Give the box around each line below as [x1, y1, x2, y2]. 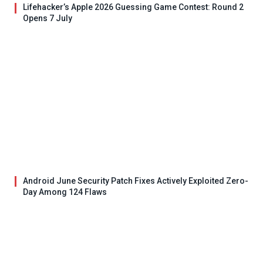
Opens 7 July [23, 14, 72, 23]
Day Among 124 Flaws [23, 187, 107, 197]
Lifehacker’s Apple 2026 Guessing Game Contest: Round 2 [23, 2, 244, 12]
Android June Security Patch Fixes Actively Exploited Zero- [23, 176, 248, 186]
